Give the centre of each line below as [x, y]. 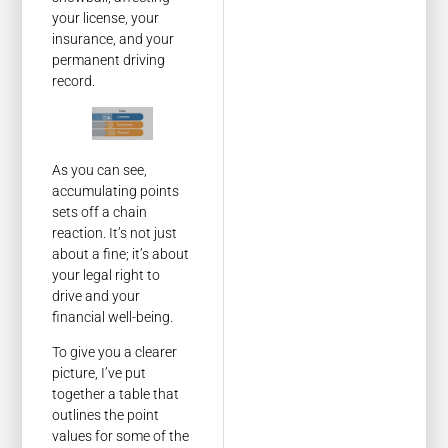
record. [74, 81]
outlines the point [106, 414]
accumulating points [116, 190]
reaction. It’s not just [115, 232]
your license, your [106, 18]
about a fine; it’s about [121, 253]
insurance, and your [113, 39]
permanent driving [109, 60]
